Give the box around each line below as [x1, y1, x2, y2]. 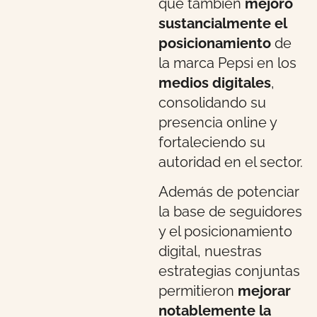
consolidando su [158, 94, 266, 111]
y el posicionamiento [158, 223, 292, 241]
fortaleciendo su [158, 134, 265, 151]
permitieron [158, 282, 238, 300]
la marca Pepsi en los [158, 54, 296, 71]
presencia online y [158, 114, 277, 131]
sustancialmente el [158, 15, 287, 32]
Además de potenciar [158, 183, 299, 201]
